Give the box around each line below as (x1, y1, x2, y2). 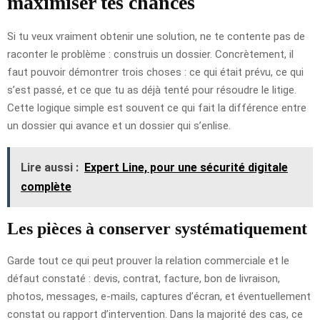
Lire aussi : (21, 160, 79, 174)
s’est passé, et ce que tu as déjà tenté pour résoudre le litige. (7, 83, 296, 96)
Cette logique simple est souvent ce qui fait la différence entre (7, 101, 306, 114)
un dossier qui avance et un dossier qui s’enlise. (7, 119, 231, 132)
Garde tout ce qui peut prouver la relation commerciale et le (7, 254, 289, 267)
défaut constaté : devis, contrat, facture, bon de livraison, (7, 271, 280, 285)
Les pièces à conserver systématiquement (7, 219, 307, 238)
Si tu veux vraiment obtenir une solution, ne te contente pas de (7, 29, 305, 43)
